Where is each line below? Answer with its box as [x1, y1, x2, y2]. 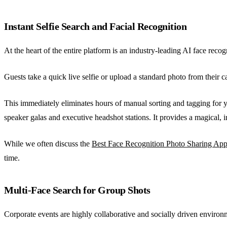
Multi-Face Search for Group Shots [4, 184, 150, 196]
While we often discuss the [4, 139, 92, 148]
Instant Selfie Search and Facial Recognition [4, 20, 186, 32]
